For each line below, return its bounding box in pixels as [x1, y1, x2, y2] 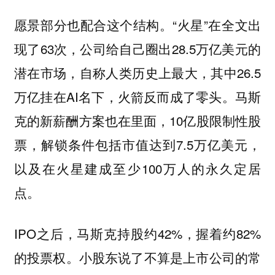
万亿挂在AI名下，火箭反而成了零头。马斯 [14, 87, 261, 106]
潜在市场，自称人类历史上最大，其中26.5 [14, 63, 261, 82]
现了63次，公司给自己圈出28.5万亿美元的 [14, 39, 261, 58]
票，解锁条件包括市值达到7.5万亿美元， [14, 135, 261, 154]
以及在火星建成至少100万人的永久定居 [14, 159, 261, 178]
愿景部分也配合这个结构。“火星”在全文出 [14, 15, 261, 34]
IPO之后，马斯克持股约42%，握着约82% [14, 224, 261, 243]
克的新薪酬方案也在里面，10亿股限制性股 [14, 111, 261, 130]
